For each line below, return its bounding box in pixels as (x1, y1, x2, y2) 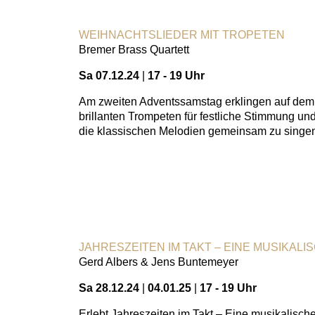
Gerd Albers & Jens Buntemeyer (79, 256, 238, 268)
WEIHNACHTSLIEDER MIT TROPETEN (79, 29, 285, 41)
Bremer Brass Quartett (79, 44, 189, 56)
